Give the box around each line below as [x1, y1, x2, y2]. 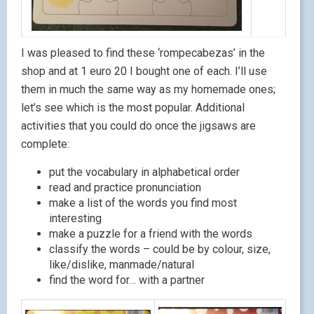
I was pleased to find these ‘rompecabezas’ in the [21, 46, 265, 60]
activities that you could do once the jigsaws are [21, 118, 256, 132]
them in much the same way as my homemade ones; [21, 82, 275, 96]
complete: [21, 137, 69, 151]
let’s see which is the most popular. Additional [21, 100, 245, 114]
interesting [49, 211, 102, 225]
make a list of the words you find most [49, 196, 237, 210]
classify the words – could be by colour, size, [49, 242, 271, 256]
